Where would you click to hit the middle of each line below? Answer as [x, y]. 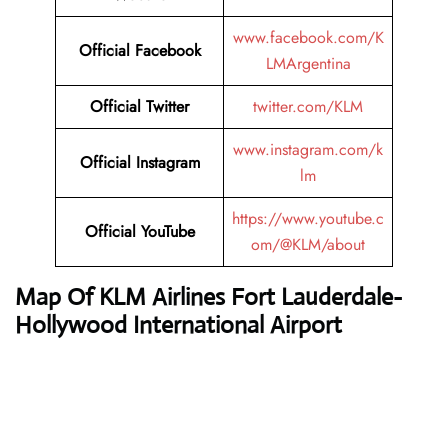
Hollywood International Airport [178, 325]
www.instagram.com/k [308, 150]
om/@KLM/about [308, 245]
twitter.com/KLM [308, 107]
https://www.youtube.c [308, 219]
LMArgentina [308, 64]
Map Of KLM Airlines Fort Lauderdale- [208, 297]
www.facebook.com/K [308, 38]
